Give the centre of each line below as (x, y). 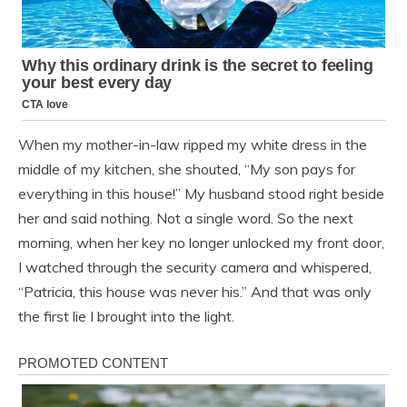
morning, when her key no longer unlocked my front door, (201, 243)
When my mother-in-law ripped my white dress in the (193, 145)
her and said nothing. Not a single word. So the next (186, 218)
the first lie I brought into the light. (126, 317)
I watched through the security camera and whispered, (195, 268)
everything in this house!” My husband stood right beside (201, 194)
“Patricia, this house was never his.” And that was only (195, 292)
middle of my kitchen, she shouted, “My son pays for (187, 169)
